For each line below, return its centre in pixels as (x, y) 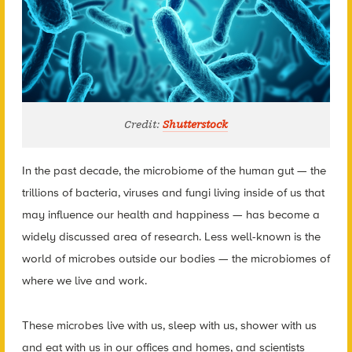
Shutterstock (195, 125)
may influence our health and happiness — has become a (170, 215)
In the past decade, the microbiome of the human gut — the (174, 171)
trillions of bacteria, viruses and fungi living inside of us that (173, 193)
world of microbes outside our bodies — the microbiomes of (176, 259)
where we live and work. (84, 281)
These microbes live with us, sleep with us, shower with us (169, 325)
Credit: (143, 125)
